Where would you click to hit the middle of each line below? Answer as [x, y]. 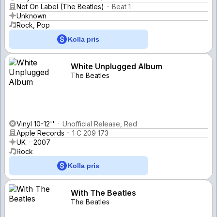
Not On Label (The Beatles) [60, 6]
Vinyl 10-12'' [36, 124]
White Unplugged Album [116, 66]
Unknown [31, 15]
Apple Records [40, 133]
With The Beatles [103, 193]
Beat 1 [121, 6]
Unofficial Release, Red [100, 124]
